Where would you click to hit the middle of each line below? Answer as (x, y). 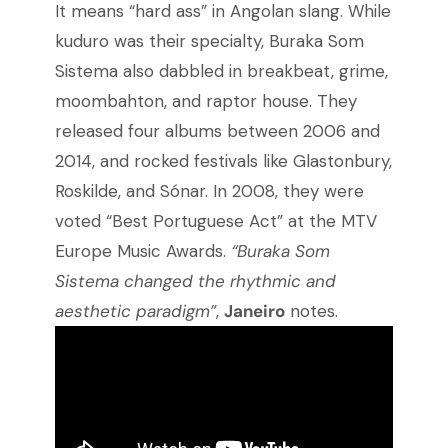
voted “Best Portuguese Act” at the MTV (215, 221)
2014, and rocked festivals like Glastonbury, (223, 161)
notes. (311, 311)
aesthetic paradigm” (135, 311)
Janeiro (254, 311)
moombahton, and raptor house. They (205, 101)
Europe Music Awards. (142, 251)
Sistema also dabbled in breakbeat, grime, (221, 71)
